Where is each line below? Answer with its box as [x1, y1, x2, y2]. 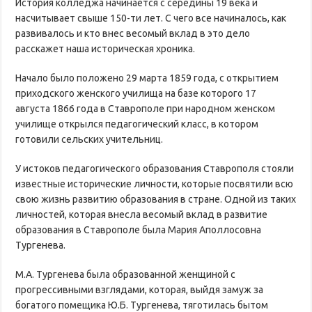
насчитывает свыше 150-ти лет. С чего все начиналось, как [15, 12, 287, 24]
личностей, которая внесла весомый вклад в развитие [15, 208, 268, 220]
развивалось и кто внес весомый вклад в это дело [15, 27, 251, 39]
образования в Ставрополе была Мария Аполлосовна [15, 224, 262, 235]
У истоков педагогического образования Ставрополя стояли [15, 162, 295, 174]
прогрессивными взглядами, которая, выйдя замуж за [15, 283, 264, 295]
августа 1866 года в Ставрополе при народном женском [15, 102, 276, 114]
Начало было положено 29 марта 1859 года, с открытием [15, 72, 279, 84]
